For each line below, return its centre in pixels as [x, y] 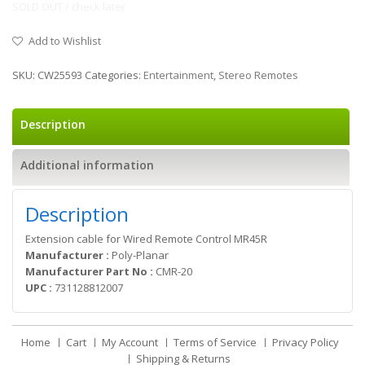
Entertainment [178, 75]
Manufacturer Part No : [90, 271]
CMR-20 [174, 271]
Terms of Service [215, 342]
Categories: [114, 75]
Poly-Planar [140, 255]
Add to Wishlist [65, 41]
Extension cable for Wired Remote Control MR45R [146, 239]
